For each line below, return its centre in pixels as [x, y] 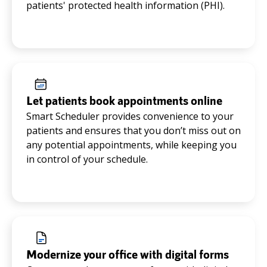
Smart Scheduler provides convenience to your [130, 117]
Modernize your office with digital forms [128, 254]
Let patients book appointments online [124, 100]
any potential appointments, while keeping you [131, 145]
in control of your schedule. [87, 159]
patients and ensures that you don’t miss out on [133, 131]
